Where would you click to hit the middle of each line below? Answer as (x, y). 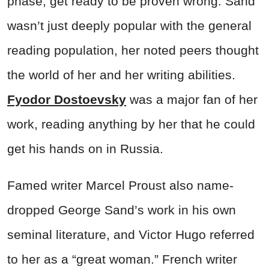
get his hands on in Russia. (85, 149)
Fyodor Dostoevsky (67, 100)
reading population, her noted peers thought (133, 50)
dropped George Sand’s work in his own (122, 210)
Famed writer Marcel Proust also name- (120, 186)
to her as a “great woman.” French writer (122, 259)
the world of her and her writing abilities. (121, 75)
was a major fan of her (192, 100)
